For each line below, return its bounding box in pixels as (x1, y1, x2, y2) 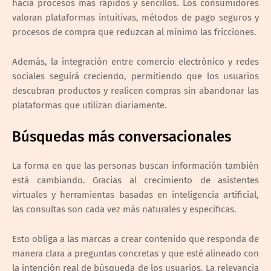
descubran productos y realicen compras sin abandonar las (12, 85, 259, 96)
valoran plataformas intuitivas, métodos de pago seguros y (12, 11, 259, 23)
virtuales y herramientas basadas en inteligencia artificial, (12, 189, 259, 200)
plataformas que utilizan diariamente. (12, 99, 167, 111)
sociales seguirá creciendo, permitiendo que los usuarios (12, 70, 259, 82)
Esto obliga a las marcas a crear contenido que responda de (12, 233, 259, 244)
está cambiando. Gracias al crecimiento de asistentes (12, 174, 259, 186)
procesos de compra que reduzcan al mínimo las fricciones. (12, 26, 256, 38)
